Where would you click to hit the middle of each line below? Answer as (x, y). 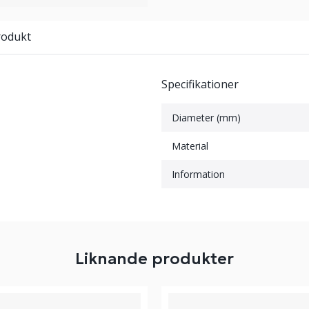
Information (198, 174)
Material (190, 146)
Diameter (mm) (206, 118)
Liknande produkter (154, 259)
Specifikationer (200, 84)
